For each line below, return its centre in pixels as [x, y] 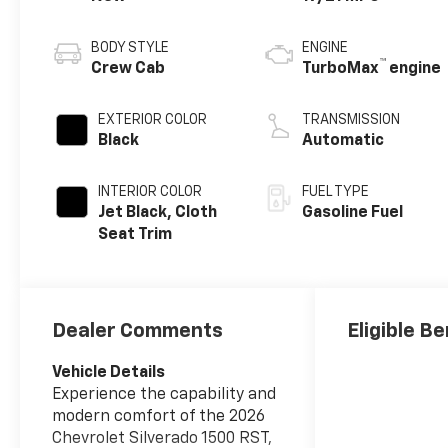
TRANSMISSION [351, 120]
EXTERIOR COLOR [153, 120]
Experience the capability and [164, 395]
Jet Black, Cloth [158, 213]
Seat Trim [135, 235]
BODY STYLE [130, 48]
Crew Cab [128, 69]
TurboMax [341, 69]
